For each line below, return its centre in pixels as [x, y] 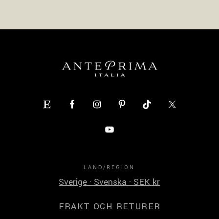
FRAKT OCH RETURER [109, 206]
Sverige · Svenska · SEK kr [109, 182]
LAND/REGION [109, 167]
